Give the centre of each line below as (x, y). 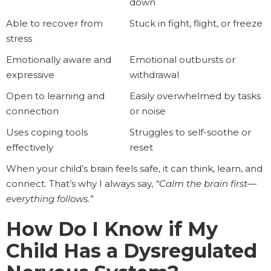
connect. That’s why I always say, (81, 184)
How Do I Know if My (112, 229)
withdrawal (154, 75)
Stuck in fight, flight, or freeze (196, 24)
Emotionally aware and (59, 60)
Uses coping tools (47, 132)
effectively (30, 148)
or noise (148, 111)
